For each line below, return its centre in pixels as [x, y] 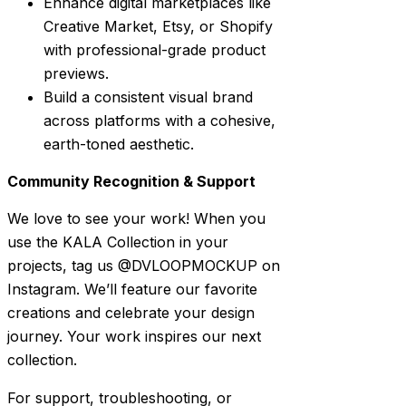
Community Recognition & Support [131, 182]
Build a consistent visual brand [148, 97]
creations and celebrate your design [131, 313]
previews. [76, 74]
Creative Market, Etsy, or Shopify [158, 27]
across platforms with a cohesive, [159, 121]
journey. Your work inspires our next [134, 337]
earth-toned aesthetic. [119, 145]
